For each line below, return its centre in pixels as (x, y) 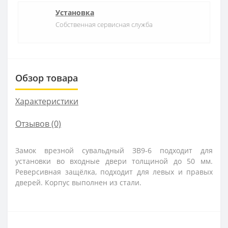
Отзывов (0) (38, 123)
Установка (75, 12)
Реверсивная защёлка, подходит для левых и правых (114, 172)
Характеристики (47, 101)
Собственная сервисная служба (104, 24)
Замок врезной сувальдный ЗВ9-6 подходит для (114, 150)
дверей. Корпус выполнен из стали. (78, 182)
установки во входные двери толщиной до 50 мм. (114, 161)
